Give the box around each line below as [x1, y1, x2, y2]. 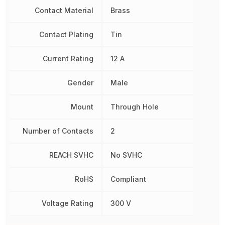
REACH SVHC [49, 150, 93, 159]
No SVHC [110, 150, 142, 159]
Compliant [110, 174, 146, 183]
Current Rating [42, 54, 93, 63]
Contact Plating [39, 30, 93, 39]
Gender [67, 78, 93, 87]
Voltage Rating [41, 198, 93, 207]
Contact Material [34, 6, 93, 15]
